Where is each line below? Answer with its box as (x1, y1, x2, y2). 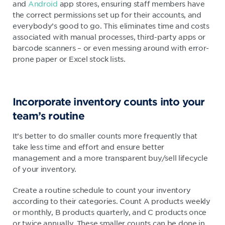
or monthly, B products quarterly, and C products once (13, 207, 207, 216)
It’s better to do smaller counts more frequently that (13, 131, 198, 140)
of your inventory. (13, 164, 76, 173)
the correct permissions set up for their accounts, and (13, 10, 201, 19)
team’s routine (13, 109, 84, 122)
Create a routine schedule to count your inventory (13, 185, 191, 194)
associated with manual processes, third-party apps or (13, 32, 206, 41)
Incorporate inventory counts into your (13, 95, 205, 107)
